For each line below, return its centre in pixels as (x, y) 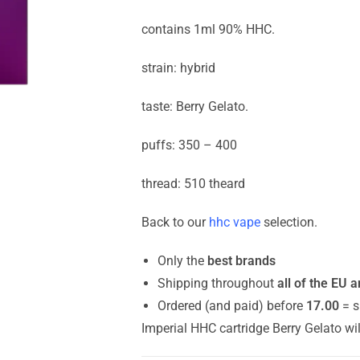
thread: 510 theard (193, 184)
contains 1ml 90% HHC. (208, 29)
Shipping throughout (217, 283)
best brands (241, 261)
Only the (182, 261)
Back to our (173, 222)
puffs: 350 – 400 (189, 145)
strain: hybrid (178, 68)
